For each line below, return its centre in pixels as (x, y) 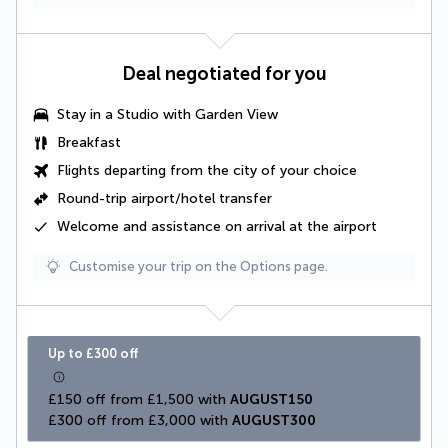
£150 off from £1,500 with (139, 399)
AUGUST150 (271, 399)
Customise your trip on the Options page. (198, 266)
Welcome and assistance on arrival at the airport (217, 226)
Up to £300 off (93, 353)
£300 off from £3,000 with (140, 420)
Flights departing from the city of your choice (207, 170)
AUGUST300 (274, 420)
